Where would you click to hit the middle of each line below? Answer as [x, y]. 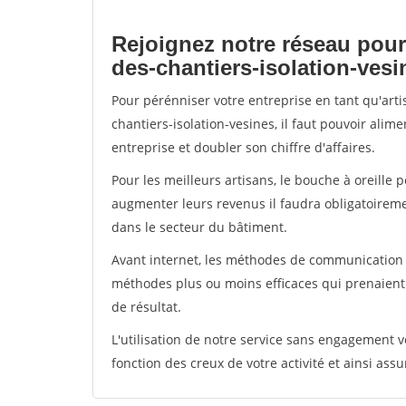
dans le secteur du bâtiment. [199, 227]
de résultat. [146, 307]
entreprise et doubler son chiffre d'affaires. [243, 147]
